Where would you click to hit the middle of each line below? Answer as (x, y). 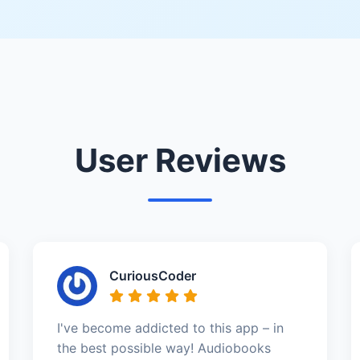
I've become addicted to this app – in (170, 327)
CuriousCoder (152, 275)
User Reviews (180, 160)
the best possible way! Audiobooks (164, 348)
